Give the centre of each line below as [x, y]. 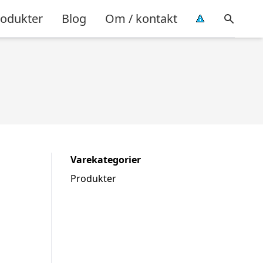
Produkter [93, 178]
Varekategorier [106, 160]
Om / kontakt [141, 18]
